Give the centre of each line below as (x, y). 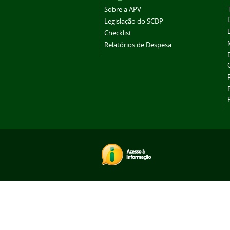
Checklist (118, 33)
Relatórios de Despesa (138, 45)
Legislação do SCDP (134, 21)
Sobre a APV (123, 9)
